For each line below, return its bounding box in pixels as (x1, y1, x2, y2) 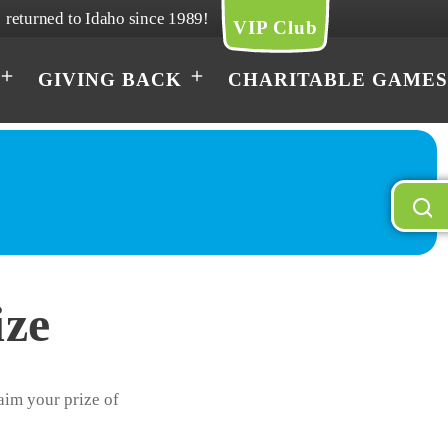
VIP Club (232, 16, 319, 38)
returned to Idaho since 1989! (5, 8, 209, 28)
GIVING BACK (38, 68, 182, 90)
